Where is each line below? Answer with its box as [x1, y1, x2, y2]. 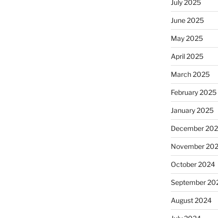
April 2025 [170, 52, 203, 60]
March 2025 [170, 70, 210, 78]
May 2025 [170, 34, 203, 42]
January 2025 [170, 106, 214, 114]
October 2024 [170, 160, 215, 168]
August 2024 [170, 196, 212, 204]
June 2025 [170, 16, 204, 24]
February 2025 [170, 88, 217, 96]
